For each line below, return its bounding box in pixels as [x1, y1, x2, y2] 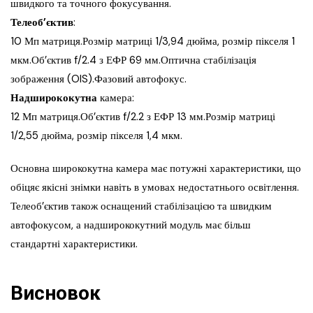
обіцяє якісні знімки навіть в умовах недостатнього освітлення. [10, 180, 299, 195]
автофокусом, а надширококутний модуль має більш [10, 218, 251, 233]
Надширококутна [10, 91, 100, 105]
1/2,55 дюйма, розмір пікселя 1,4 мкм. [10, 129, 182, 143]
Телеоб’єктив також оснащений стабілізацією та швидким [10, 199, 272, 214]
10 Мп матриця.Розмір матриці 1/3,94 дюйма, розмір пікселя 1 [10, 34, 295, 49]
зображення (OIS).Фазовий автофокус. [10, 72, 187, 87]
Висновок [10, 282, 101, 305]
